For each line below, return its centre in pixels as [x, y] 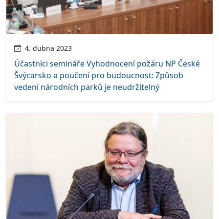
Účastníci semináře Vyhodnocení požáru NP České [107, 63]
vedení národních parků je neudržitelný [87, 87]
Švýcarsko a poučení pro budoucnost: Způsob [99, 75]
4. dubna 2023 [46, 48]
